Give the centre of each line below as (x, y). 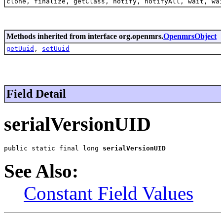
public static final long (53, 148)
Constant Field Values (109, 193)
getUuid (20, 48)
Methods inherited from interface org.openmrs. (85, 36)
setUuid (56, 48)
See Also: (41, 171)
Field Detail (36, 93)
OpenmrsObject (190, 36)
